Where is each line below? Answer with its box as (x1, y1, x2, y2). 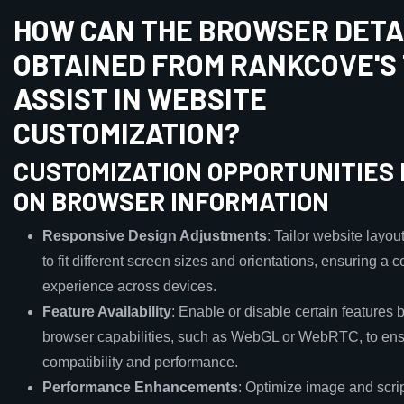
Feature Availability (42, 304, 171, 319)
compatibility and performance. (42, 354, 238, 370)
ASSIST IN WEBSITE (14, 81, 267, 115)
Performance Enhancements (42, 380, 238, 395)
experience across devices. (42, 279, 216, 294)
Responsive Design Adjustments (42, 228, 267, 243)
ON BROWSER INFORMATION (14, 186, 329, 216)
